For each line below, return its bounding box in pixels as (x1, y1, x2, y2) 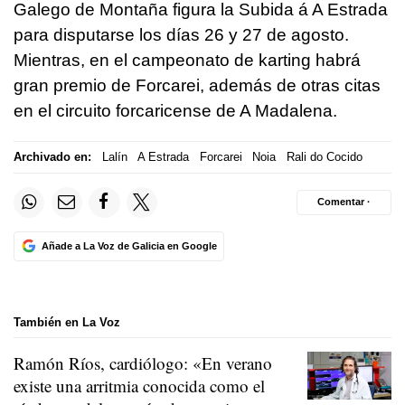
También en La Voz (14, 315, 120, 329)
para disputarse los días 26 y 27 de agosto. (14, 24, 349, 44)
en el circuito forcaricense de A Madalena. (14, 100, 337, 120)
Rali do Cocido (286, 150, 363, 165)
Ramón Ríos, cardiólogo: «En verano (14, 352, 272, 375)
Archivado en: (14, 150, 91, 165)
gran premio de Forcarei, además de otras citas (14, 75, 381, 95)
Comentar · (317, 196, 371, 208)
